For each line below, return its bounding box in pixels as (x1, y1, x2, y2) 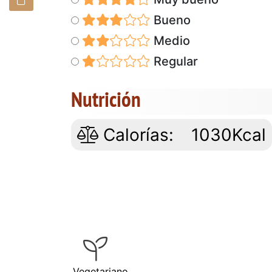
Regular (150, 53, 198, 69)
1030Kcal (191, 124, 267, 145)
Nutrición (71, 84, 141, 113)
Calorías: (98, 124, 174, 145)
